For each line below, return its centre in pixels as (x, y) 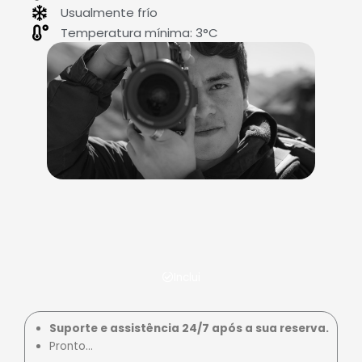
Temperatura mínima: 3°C (139, 32)
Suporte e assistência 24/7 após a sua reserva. (189, 328)
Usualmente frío (109, 12)
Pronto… (71, 346)
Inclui (187, 277)
